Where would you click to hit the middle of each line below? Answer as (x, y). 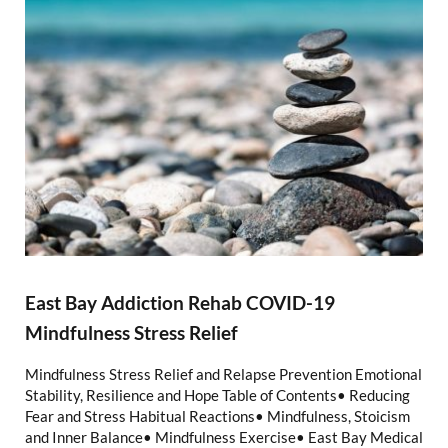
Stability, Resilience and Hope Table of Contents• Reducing (217, 394)
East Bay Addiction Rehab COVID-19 (179, 302)
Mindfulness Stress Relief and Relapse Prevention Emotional (223, 373)
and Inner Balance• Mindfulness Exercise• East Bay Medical (223, 436)
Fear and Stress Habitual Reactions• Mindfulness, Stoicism (217, 415)
